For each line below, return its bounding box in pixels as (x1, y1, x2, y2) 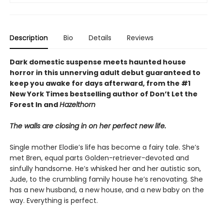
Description (10, 33, 48, 43)
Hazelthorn (60, 100, 95, 110)
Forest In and (10, 100, 60, 110)
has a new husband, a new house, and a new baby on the (10, 185, 204, 195)
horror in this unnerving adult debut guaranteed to (10, 68, 201, 78)
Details (89, 33, 111, 43)
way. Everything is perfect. (10, 196, 98, 206)
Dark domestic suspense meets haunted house (10, 57, 186, 67)
